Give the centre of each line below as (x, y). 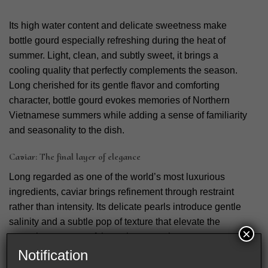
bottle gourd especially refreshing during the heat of (117, 40)
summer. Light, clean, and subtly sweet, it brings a (114, 55)
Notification (53, 255)
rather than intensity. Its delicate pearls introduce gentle (125, 207)
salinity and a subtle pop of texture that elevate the (115, 222)
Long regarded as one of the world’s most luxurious (117, 177)
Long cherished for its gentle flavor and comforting (114, 85)
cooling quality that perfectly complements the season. (123, 70)
